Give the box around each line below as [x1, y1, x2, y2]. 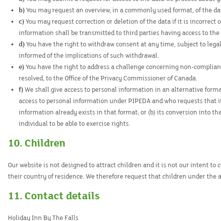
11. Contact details [8, 190, 100, 202]
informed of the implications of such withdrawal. [19, 52, 159, 60]
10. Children [8, 137, 66, 149]
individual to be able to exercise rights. [19, 120, 131, 128]
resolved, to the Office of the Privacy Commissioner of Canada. [19, 74, 198, 82]
